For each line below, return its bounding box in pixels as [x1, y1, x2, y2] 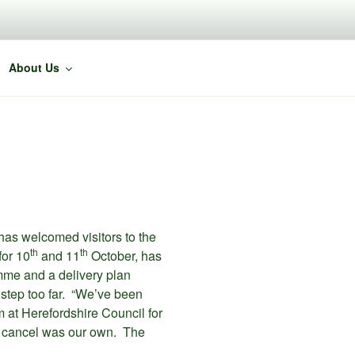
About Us [8, 59, 59, 76]
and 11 [38, 246, 80, 265]
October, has [88, 246, 162, 265]
